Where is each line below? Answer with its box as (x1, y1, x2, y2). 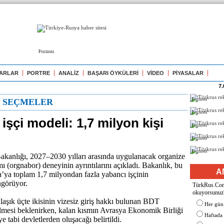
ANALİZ (58, 70, 79, 76)
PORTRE (27, 70, 50, 76)
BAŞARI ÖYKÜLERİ (87, 70, 138, 76)
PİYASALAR (172, 70, 203, 76)
